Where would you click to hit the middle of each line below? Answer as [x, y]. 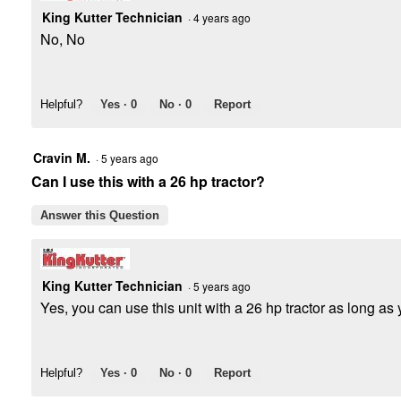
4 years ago [225, 18]
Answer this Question [100, 216]
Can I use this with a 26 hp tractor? [148, 182]
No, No [63, 39]
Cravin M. [62, 158]
